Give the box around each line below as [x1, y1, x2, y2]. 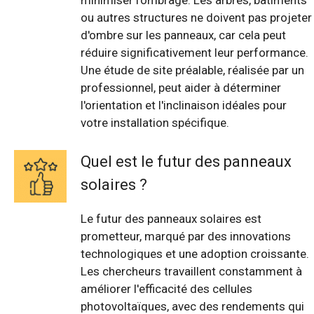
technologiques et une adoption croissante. [81, 246, 309, 261]
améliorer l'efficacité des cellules [81, 281, 252, 296]
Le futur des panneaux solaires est [81, 211, 261, 226]
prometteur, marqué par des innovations [81, 228, 291, 243]
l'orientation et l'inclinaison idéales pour [81, 98, 287, 113]
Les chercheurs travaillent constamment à [81, 264, 302, 278]
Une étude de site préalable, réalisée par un [81, 63, 304, 78]
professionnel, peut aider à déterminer [81, 81, 281, 95]
